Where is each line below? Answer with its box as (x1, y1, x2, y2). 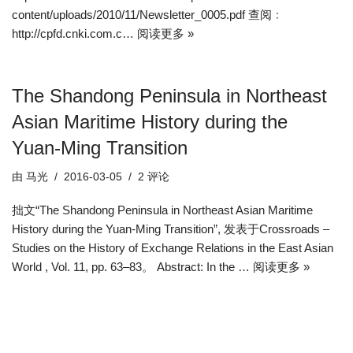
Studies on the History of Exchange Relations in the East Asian (12, 241, 333, 255)
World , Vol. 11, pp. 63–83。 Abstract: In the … (12, 260, 253, 273)
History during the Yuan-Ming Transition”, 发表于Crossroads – (12, 222, 329, 236)
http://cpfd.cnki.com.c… (12, 27, 137, 40)
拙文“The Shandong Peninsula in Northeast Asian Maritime (12, 203, 313, 217)
